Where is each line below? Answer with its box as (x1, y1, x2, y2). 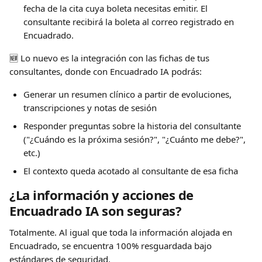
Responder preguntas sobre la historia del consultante (23, 120, 243, 132)
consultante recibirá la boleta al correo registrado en (23, 16, 236, 27)
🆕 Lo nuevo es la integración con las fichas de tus (9, 52, 212, 64)
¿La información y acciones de (9, 186, 197, 204)
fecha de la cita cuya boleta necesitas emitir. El (23, 2, 210, 14)
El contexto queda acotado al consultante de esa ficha (23, 165, 238, 177)
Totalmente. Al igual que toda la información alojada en (9, 226, 235, 238)
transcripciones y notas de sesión (23, 102, 157, 113)
